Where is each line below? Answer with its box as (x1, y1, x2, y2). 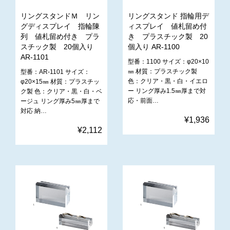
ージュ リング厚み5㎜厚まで (21, 98, 100, 105)
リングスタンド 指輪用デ (128, 12, 209, 21)
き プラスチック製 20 (128, 32, 208, 41)
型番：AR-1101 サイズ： (21, 68, 90, 76)
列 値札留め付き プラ (21, 32, 100, 41)
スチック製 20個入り (21, 43, 93, 51)
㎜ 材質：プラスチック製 (128, 68, 197, 75)
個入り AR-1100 (128, 43, 180, 51)
